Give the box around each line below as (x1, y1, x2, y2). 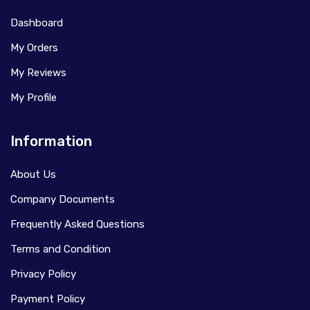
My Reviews (10, 66, 66, 79)
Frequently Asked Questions (10, 217, 145, 230)
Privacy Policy (10, 267, 76, 280)
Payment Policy (10, 292, 85, 305)
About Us (10, 167, 56, 181)
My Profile (10, 91, 57, 104)
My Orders (10, 41, 58, 54)
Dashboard (10, 16, 63, 29)
